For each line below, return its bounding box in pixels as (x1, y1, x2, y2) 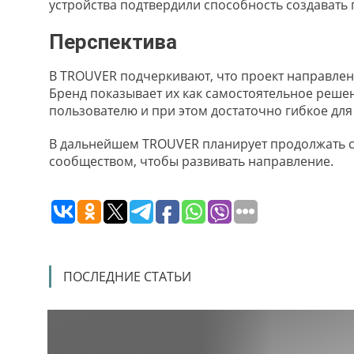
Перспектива (49, 29, 177, 54)
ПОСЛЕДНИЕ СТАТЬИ (63, 267, 191, 285)
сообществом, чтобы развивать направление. (49, 152, 333, 170)
